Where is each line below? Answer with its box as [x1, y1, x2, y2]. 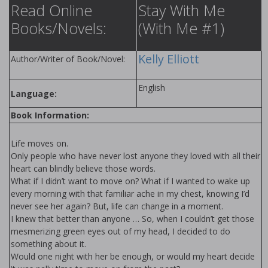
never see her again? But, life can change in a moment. [11, 200, 223, 212]
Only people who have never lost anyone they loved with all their [11, 150, 260, 162]
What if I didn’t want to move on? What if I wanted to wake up [11, 175, 250, 187]
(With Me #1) [138, 18, 224, 39]
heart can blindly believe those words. [11, 163, 156, 175]
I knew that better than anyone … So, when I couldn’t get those [11, 213, 254, 225]
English [138, 82, 165, 94]
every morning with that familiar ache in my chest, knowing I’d [11, 188, 249, 200]
